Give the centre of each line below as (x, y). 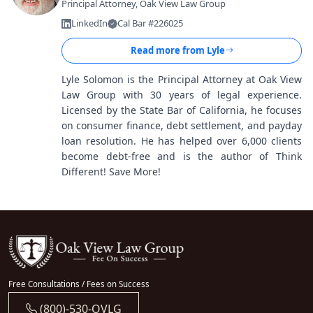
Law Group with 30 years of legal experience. (182, 95)
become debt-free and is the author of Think (182, 156)
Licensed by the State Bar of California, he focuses (182, 110)
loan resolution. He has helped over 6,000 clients (182, 141)
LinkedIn (89, 23)
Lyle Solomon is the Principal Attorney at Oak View (182, 79)
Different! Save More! (111, 172)
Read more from (168, 50)
